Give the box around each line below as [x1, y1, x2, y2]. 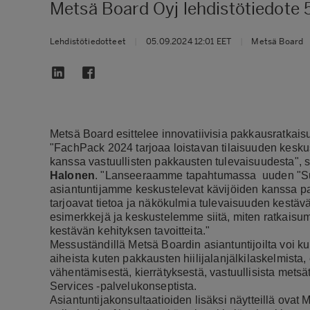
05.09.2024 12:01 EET [146, 36, 232, 46]
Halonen [50, 169, 95, 181]
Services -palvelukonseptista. [50, 280, 197, 292]
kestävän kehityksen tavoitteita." [50, 224, 210, 237]
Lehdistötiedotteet [50, 36, 126, 46]
